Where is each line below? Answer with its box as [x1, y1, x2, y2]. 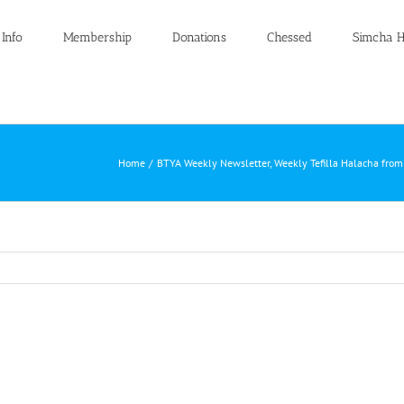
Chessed [266, 30, 312, 45]
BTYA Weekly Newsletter [156, 155, 270, 170]
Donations [171, 30, 226, 45]
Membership [62, 30, 132, 45]
